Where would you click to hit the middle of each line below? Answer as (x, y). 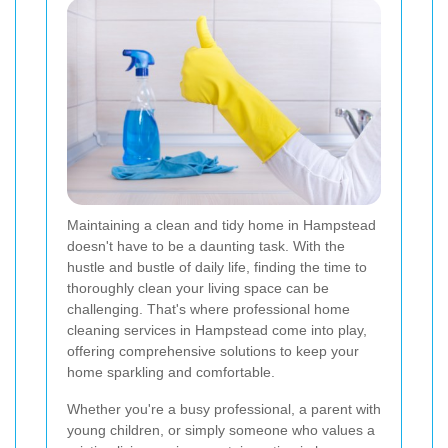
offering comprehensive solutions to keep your (213, 351)
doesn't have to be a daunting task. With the (206, 246)
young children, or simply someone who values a (221, 430)
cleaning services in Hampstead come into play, (217, 330)
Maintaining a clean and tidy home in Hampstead (221, 225)
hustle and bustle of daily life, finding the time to (217, 267)
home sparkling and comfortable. (171, 372)
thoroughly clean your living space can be (198, 288)
